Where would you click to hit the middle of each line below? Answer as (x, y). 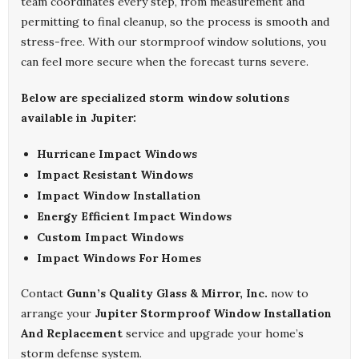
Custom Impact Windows (110, 238)
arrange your (58, 314)
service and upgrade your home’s (213, 334)
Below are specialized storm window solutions (155, 98)
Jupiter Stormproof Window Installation (213, 314)
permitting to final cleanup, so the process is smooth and (175, 22)
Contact (44, 294)
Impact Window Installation (119, 196)
